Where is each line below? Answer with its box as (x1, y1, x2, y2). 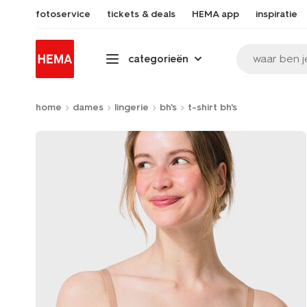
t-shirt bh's (188, 101, 237, 113)
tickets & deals (107, 8, 175, 20)
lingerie (114, 101, 149, 113)
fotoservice (36, 8, 90, 20)
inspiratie (256, 8, 297, 20)
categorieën (128, 52, 188, 65)
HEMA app (192, 8, 239, 20)
